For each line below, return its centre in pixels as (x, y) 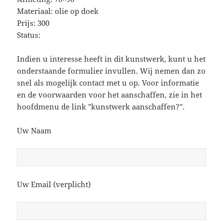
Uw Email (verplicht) (54, 184)
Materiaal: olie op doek (58, 11)
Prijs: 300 (33, 23)
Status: (29, 35)
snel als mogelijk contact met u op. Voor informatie (108, 82)
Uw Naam (34, 130)
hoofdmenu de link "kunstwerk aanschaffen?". (101, 106)
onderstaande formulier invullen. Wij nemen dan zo (111, 70)
